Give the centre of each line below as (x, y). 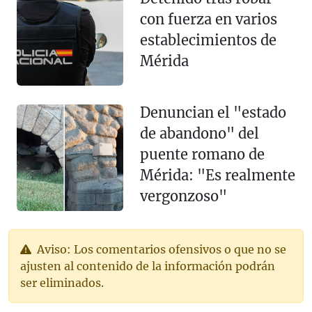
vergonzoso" (183, 196)
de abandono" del (199, 134)
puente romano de (202, 155)
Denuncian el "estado (213, 113)
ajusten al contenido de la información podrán (148, 266)
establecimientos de (208, 40)
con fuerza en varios (208, 19)
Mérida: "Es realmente (217, 175)
